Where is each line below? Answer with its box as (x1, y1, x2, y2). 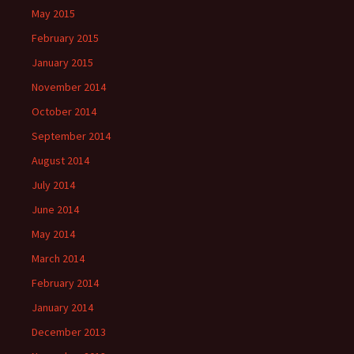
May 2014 (32, 227, 75, 241)
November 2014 (32, 80, 106, 94)
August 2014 (32, 153, 89, 168)
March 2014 (32, 251, 85, 265)
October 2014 (32, 104, 96, 119)
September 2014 (32, 129, 111, 143)
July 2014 (32, 178, 75, 192)
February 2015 (32, 31, 99, 45)
